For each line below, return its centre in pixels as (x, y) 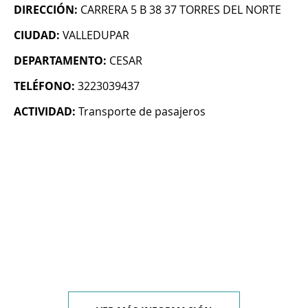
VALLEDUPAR (96, 35)
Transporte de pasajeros (142, 112)
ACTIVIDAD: (45, 112)
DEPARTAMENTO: (60, 61)
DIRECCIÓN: (46, 10)
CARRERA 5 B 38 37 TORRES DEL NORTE (181, 10)
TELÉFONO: (44, 86)
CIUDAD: (37, 35)
